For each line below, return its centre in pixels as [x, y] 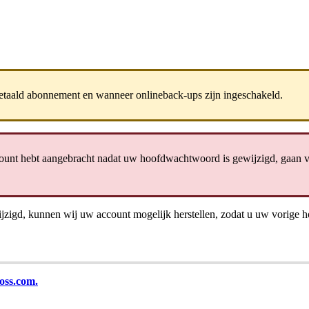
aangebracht [68, 158]
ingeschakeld [252, 94]
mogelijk [152, 214]
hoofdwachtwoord [180, 158]
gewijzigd [254, 158]
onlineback [160, 94]
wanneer [114, 94]
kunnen [44, 214]
